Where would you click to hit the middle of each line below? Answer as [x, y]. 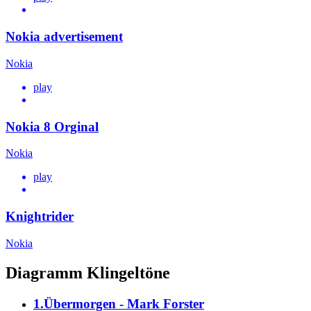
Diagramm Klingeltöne [88, 272]
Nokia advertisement [64, 37]
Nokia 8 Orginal [52, 126]
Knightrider [40, 217]
